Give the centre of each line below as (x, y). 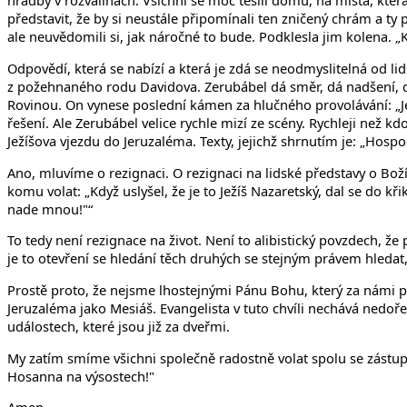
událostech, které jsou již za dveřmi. (119, 326)
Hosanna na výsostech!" (81, 376)
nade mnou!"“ (50, 208)
